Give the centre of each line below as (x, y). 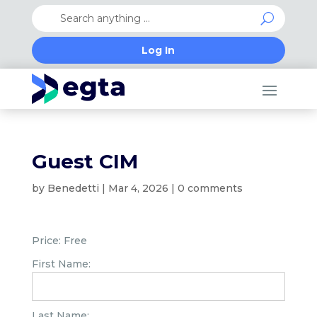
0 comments (210, 188)
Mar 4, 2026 (138, 188)
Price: (46, 241)
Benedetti (73, 188)
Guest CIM (85, 161)
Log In (158, 50)
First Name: (61, 264)
